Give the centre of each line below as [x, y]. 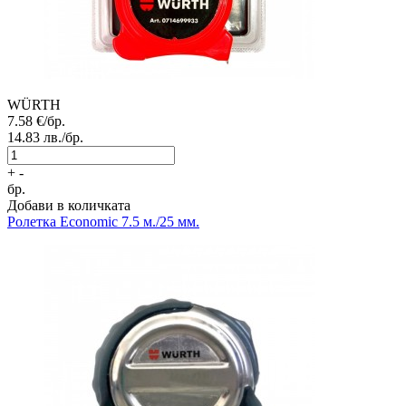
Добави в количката [69, 206]
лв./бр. [63, 138]
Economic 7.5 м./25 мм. [130, 222]
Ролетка [32, 222]
